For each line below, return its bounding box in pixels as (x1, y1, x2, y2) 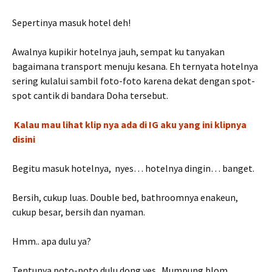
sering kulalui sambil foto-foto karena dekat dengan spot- (12, 75, 255, 87)
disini (12, 133, 35, 145)
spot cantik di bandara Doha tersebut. (12, 89, 168, 101)
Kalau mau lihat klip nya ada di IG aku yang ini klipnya (12, 118, 246, 131)
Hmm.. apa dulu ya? (12, 235, 91, 247)
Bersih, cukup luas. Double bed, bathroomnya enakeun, (12, 191, 238, 203)
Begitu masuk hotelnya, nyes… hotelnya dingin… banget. (12, 162, 256, 174)
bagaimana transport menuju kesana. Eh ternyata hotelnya (12, 60, 258, 72)
